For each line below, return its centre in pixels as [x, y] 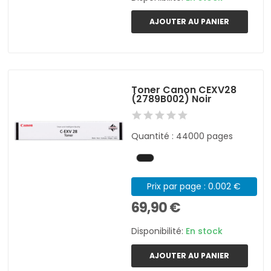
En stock [204, 231]
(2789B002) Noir [172, 99]
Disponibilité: [159, 231]
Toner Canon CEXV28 [184, 90]
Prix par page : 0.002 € [194, 186]
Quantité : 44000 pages [182, 136]
